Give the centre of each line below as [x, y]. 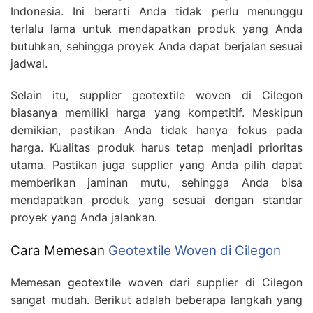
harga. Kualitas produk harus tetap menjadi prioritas [156, 148]
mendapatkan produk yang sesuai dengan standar [156, 200]
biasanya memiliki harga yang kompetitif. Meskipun [156, 113]
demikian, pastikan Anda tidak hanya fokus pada [156, 130]
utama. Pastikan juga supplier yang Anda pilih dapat [156, 165]
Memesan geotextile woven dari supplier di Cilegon [156, 282]
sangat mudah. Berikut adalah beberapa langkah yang [156, 299]
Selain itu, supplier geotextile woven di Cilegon [156, 95]
